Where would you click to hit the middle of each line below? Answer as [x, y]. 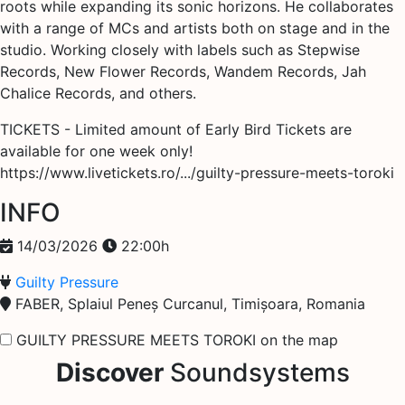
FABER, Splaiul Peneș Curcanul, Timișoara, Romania [188, 303]
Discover [109, 372]
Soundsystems [256, 372]
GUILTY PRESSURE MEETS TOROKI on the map [177, 339]
